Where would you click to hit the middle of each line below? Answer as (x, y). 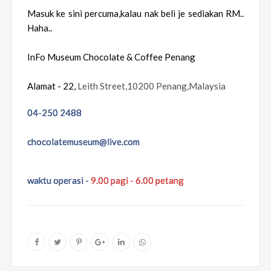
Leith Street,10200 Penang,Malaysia (152, 86)
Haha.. (40, 28)
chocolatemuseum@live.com (83, 141)
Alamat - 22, (52, 86)
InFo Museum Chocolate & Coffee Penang (111, 57)
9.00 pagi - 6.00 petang (137, 180)
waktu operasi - (59, 180)
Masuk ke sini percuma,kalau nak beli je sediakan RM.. (135, 13)
